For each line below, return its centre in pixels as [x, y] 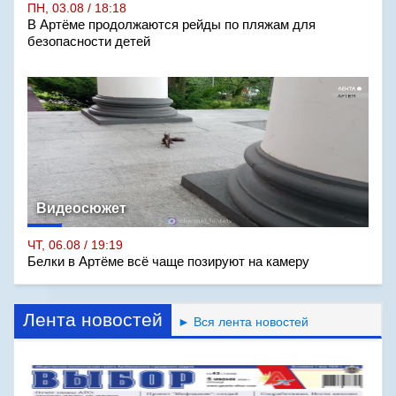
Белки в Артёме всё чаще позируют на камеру [168, 262]
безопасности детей [89, 42]
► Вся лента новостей [240, 322]
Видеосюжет [81, 208]
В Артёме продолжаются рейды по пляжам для [171, 25]
